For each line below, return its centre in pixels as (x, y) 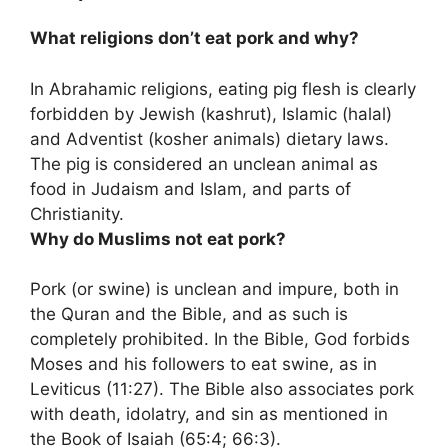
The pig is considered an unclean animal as (204, 163)
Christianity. (77, 213)
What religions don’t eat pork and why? (194, 38)
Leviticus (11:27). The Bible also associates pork (222, 389)
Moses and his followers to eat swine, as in (203, 364)
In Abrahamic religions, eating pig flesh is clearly (223, 88)
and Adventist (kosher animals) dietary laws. (209, 138)
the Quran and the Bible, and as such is (189, 314)
